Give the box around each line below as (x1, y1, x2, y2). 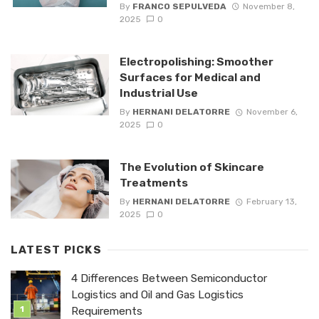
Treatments (119, 175, 188, 189)
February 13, (246, 197, 297, 207)
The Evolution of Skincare (119, 159, 264, 174)
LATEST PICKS (11, 243, 102, 256)
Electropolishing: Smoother (119, 54, 273, 68)
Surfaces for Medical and (119, 70, 261, 84)
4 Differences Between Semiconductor (71, 271, 267, 285)
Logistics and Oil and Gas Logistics (71, 288, 244, 301)
